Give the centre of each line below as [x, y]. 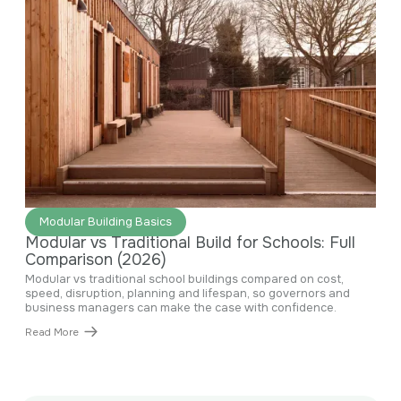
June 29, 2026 [61, 221]
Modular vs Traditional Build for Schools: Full [191, 242]
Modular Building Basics [106, 222]
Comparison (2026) [96, 259]
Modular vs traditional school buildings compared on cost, [185, 279]
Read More [52, 332]
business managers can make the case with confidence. [181, 307]
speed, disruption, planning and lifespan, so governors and [188, 293]
